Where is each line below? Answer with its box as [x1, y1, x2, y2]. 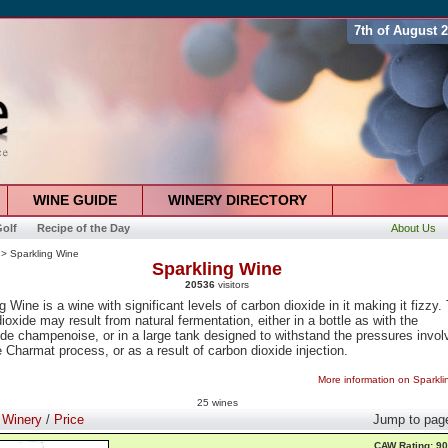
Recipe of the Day [36, 222, 130, 234]
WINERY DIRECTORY [167, 192, 307, 208]
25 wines [196, 397, 238, 408]
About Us [390, 222, 436, 234]
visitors [215, 279, 249, 290]
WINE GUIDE [32, 192, 117, 208]
